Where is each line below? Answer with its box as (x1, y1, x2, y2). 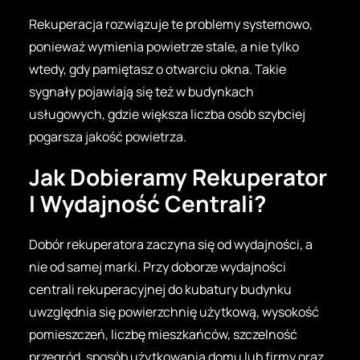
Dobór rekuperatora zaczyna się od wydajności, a (29, 235, 313, 253)
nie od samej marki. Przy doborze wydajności (29, 257, 286, 276)
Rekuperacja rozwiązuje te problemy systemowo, (29, 14, 313, 33)
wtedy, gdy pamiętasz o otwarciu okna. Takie (29, 59, 286, 78)
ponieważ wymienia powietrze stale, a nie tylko (29, 37, 299, 55)
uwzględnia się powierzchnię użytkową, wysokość (29, 302, 319, 321)
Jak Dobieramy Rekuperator (29, 161, 327, 192)
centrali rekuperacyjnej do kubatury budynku (29, 280, 292, 298)
